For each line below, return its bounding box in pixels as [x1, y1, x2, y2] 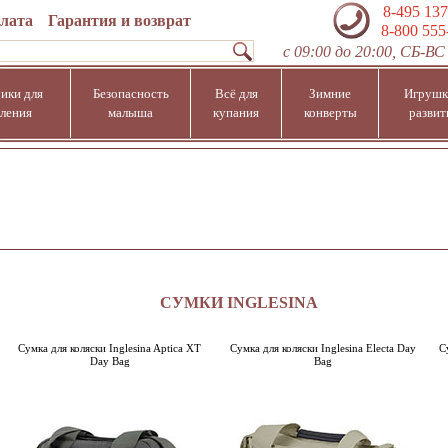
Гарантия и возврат [47, 12, 191, 29]
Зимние [309, 86, 351, 101]
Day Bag [89, 354, 130, 367]
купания [213, 105, 259, 120]
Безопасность [92, 86, 169, 101]
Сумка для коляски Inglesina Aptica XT [18, 341, 201, 354]
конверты [303, 105, 357, 120]
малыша [108, 105, 153, 120]
